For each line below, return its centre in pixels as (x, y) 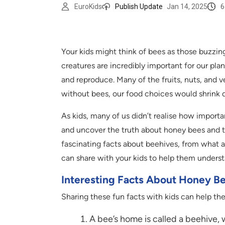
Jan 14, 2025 (187, 6)
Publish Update (139, 6)
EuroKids (88, 6)
